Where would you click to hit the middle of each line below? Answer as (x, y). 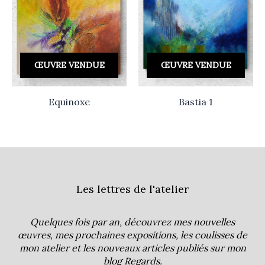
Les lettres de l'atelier (132, 189)
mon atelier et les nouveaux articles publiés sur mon (132, 248)
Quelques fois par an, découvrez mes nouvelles (132, 222)
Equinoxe (69, 101)
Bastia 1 (196, 101)
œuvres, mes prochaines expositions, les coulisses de (132, 235)
